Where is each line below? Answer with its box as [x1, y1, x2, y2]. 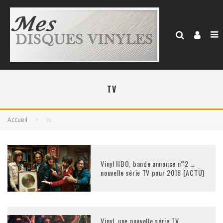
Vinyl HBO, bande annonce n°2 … [101, 158, 195, 169]
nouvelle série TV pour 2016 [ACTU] [101, 167, 205, 178]
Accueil [7, 115, 27, 124]
